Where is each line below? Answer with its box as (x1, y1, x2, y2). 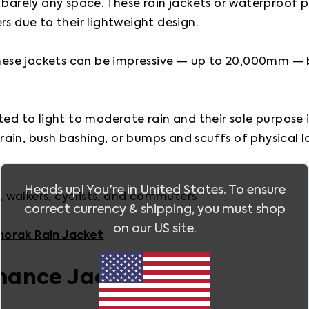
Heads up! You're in (23, 183, 140, 197)
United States (139, 183, 223, 197)
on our (112, 222, 154, 235)
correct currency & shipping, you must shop (23, 203, 286, 216)
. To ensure (223, 183, 286, 197)
